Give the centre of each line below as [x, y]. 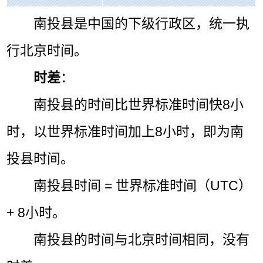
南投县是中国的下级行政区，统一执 [142, 23]
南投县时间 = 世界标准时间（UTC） [143, 185]
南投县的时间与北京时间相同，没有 [142, 239]
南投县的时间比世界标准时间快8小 [139, 104]
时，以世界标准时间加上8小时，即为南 [125, 131]
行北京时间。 [47, 50]
